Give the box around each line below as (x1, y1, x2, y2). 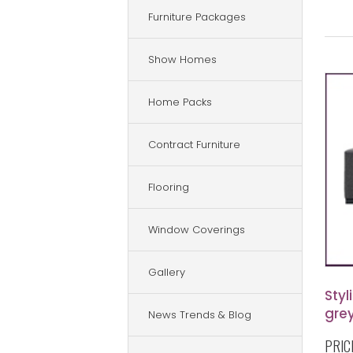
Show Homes (148, 52, 217, 67)
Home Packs (148, 95, 212, 110)
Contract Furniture (148, 137, 240, 152)
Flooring (148, 180, 189, 195)
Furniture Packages (148, 9, 246, 24)
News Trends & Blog (148, 307, 251, 322)
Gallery (148, 265, 185, 280)
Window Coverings (148, 222, 245, 237)
